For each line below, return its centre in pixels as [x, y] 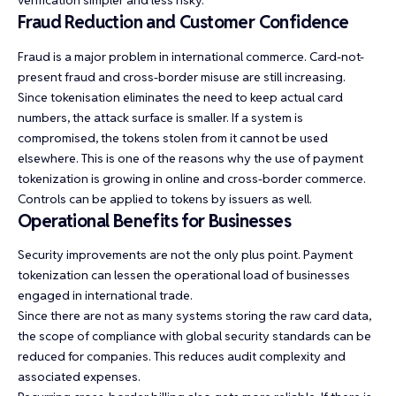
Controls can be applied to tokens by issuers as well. [165, 198]
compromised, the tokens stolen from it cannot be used [173, 137]
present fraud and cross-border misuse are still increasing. [182, 76]
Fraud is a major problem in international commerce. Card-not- [191, 56]
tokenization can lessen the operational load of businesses [184, 275]
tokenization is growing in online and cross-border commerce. [192, 178]
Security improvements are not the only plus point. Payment [185, 255]
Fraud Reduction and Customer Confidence [183, 23]
